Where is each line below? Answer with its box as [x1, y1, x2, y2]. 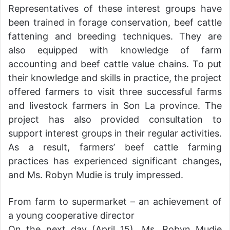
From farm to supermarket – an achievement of [8, 196, 222, 207]
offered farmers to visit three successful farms [8, 86, 222, 97]
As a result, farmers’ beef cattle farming [8, 141, 222, 152]
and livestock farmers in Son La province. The [8, 100, 222, 111]
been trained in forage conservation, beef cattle [8, 16, 222, 28]
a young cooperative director [8, 209, 135, 221]
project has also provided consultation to [8, 113, 222, 125]
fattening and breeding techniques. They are [8, 30, 222, 42]
